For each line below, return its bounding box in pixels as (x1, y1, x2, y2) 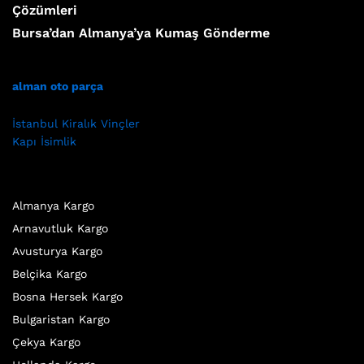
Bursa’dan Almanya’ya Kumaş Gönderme (12, 25, 270, 41)
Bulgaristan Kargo (12, 313, 110, 327)
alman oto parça (12, 80, 103, 93)
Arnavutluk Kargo (12, 222, 108, 236)
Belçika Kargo (12, 267, 87, 281)
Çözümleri (12, 2, 77, 19)
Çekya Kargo (12, 336, 80, 349)
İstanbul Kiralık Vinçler (12, 117, 140, 131)
